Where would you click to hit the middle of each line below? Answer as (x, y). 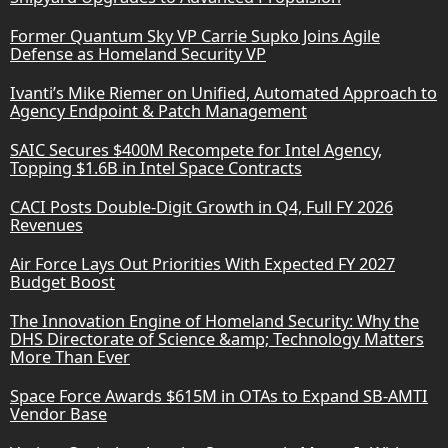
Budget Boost (62, 281)
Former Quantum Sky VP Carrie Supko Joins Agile (195, 35)
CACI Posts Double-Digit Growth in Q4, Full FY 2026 (201, 206)
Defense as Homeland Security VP (138, 53)
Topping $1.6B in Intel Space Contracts (156, 167)
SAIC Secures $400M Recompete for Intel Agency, (196, 149)
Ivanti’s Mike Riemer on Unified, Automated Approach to (223, 92)
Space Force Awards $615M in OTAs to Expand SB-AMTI (219, 395)
